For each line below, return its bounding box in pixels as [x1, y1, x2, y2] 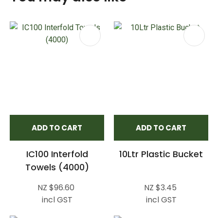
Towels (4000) [25, 161, 89, 173]
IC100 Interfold [26, 147, 88, 160]
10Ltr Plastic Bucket [119, 147, 203, 160]
